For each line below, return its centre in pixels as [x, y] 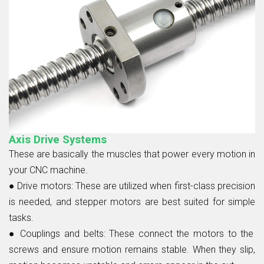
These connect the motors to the [179, 234]
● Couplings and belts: [57, 234]
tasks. [21, 218]
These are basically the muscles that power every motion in [132, 154]
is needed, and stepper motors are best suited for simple [132, 202]
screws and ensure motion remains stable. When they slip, [132, 250]
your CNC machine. [48, 170]
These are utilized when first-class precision [165, 186]
